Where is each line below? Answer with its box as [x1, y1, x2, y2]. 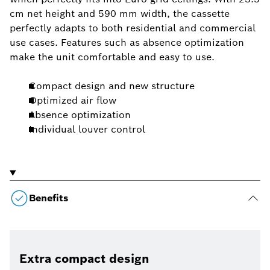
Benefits [29, 192, 68, 205]
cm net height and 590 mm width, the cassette [10, 7, 230, 20]
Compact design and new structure [29, 80, 195, 93]
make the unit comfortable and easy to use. [10, 51, 215, 64]
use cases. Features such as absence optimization [10, 36, 244, 49]
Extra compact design [19, 251, 149, 267]
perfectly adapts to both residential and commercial [10, 22, 256, 35]
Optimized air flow [29, 94, 116, 107]
